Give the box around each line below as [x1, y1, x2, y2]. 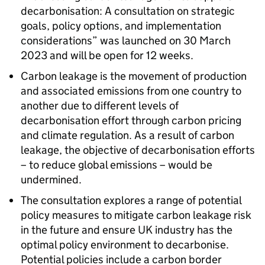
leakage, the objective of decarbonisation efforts [21, 143, 255, 157]
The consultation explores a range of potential [21, 193, 241, 207]
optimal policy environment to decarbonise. [21, 238, 229, 251]
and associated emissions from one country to [21, 84, 241, 98]
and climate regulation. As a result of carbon [21, 128, 234, 142]
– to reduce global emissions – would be [21, 158, 212, 172]
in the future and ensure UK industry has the [21, 223, 232, 237]
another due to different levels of [21, 99, 179, 112]
